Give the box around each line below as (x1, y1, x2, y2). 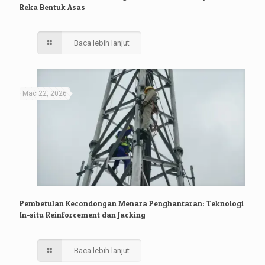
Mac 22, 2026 (22, 89, 67, 98)
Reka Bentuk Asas (20, 2, 85, 12)
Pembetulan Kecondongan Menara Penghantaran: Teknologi (20, 198, 244, 208)
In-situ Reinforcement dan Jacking (20, 209, 146, 219)
